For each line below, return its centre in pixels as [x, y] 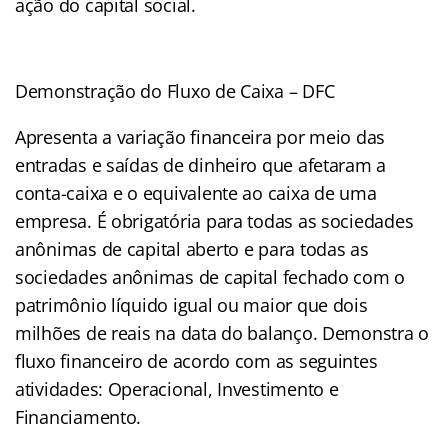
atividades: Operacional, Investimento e [177, 388]
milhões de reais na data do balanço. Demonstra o [222, 332]
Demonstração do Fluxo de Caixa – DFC [175, 90]
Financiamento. [78, 416]
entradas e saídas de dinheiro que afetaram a [201, 164]
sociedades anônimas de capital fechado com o [210, 276]
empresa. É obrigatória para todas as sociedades [214, 220]
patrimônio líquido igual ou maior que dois [191, 304]
